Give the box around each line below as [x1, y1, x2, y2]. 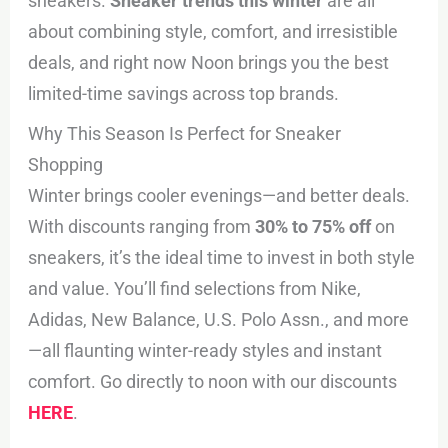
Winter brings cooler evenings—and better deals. [28, 184, 411, 206]
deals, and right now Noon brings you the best [28, 51, 390, 73]
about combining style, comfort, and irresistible [28, 20, 399, 42]
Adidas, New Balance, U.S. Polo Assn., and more [28, 308, 410, 330]
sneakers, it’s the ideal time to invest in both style [28, 246, 416, 268]
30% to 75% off [255, 215, 372, 237]
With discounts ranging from [28, 215, 256, 237]
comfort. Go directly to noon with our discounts [28, 370, 398, 392]
